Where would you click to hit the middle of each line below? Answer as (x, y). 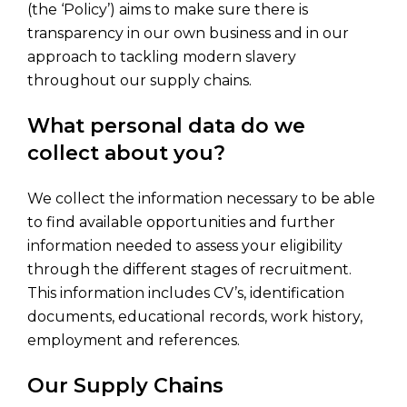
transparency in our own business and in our (188, 33)
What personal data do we (166, 126)
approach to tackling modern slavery (162, 57)
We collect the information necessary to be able (201, 199)
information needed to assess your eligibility (185, 246)
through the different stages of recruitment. (189, 269)
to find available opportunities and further (181, 222)
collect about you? (126, 153)
